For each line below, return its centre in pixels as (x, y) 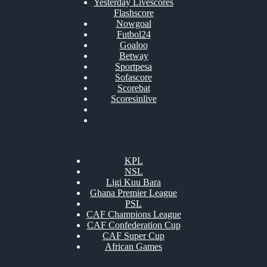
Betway (133, 56)
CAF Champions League (133, 214)
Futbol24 (133, 34)
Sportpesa (133, 66)
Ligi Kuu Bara (133, 182)
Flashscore (133, 13)
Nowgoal (133, 24)
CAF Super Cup (133, 236)
